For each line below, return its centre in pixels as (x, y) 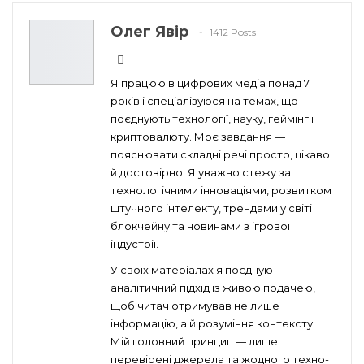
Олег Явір (149, 31)
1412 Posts (233, 32)
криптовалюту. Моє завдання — (198, 136)
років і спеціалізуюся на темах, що (204, 100)
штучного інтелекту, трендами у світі (211, 208)
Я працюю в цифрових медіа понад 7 (210, 82)
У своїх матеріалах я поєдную (192, 269)
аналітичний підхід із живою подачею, (213, 287)
